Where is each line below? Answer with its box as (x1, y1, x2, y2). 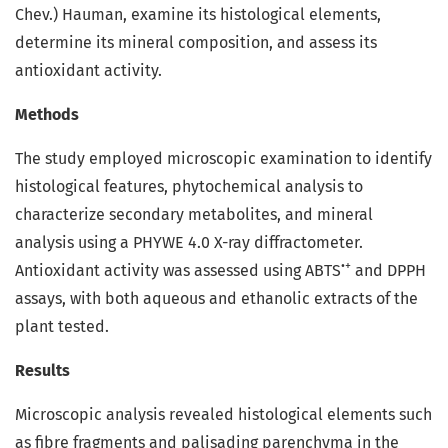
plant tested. (15, 317, 109, 337)
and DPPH (351, 261, 426, 281)
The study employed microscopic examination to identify (15, 149, 432, 169)
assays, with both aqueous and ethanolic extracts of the (15, 289, 418, 309)
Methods (15, 105, 79, 125)
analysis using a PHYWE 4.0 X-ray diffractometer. (15, 233, 363, 253)
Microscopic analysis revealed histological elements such (15, 405, 432, 425)
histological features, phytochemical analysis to (15, 177, 363, 197)
